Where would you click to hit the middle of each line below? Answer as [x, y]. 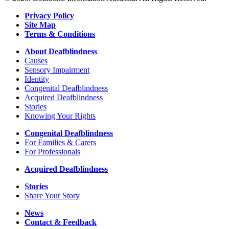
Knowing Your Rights [60, 116]
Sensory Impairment [57, 70]
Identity [37, 79]
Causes [36, 60]
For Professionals [52, 151]
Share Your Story [52, 195]
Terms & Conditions [60, 34]
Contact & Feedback [61, 222]
